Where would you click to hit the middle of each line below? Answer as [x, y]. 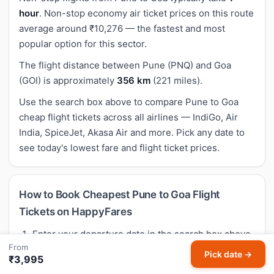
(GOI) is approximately [68, 80]
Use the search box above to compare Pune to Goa [129, 102]
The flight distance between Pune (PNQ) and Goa [125, 65]
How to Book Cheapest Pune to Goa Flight [120, 194]
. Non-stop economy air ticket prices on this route [146, 13]
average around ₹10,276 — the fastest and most [122, 28]
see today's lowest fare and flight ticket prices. [119, 147]
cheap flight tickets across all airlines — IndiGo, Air [128, 117]
